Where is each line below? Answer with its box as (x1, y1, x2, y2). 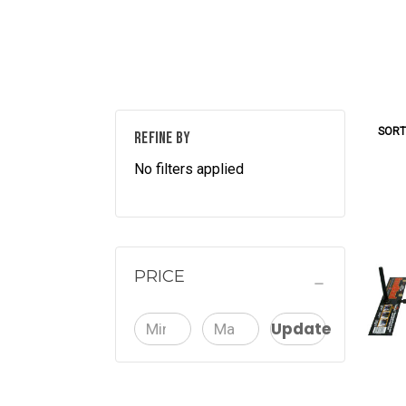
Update (270, 318, 331, 340)
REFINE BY (134, 129, 191, 148)
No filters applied (134, 160, 244, 178)
